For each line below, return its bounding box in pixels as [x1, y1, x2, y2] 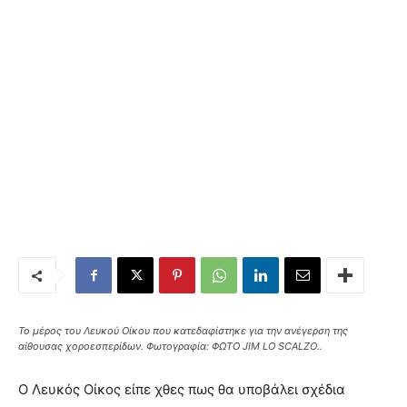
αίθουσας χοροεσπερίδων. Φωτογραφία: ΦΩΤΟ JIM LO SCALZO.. [18, 340, 323, 352]
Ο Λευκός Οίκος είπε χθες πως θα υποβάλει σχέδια [18, 381, 345, 398]
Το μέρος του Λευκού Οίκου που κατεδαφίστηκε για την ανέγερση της [18, 324, 348, 337]
